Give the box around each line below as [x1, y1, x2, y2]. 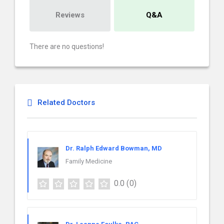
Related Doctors [37, 98, 95, 107]
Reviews [55, 10, 84, 19]
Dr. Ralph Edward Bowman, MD [65, 144, 162, 152]
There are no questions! [29, 42, 104, 50]
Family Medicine [65, 157, 112, 165]
